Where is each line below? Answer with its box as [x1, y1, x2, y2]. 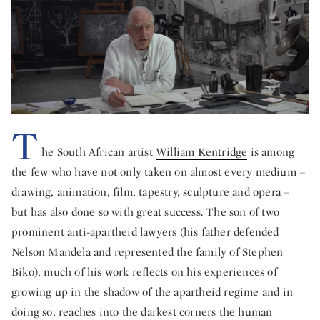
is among [247, 144, 295, 159]
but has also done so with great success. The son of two [11, 204, 280, 219]
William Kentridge [156, 144, 248, 159]
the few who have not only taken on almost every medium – [11, 164, 306, 179]
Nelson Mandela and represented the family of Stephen [11, 244, 284, 259]
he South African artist [41, 144, 156, 159]
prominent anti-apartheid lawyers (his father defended [11, 224, 279, 239]
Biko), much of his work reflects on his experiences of [11, 264, 277, 279]
